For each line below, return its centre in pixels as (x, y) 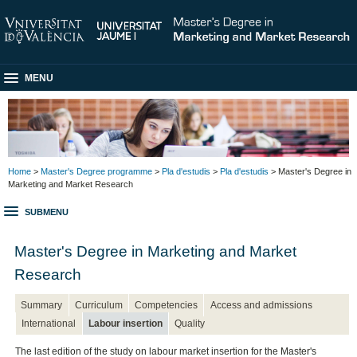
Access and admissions (261, 305)
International (49, 323)
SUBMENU (47, 212)
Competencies (167, 305)
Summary (42, 305)
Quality (190, 323)
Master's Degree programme (96, 171)
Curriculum (98, 305)
